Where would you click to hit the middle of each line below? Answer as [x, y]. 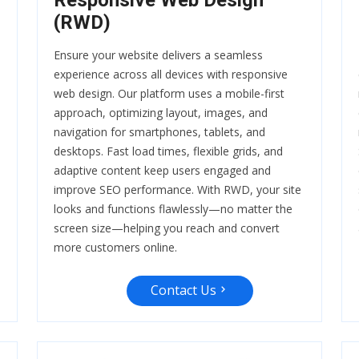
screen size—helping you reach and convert [167, 228]
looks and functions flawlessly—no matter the [173, 209]
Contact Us [184, 290]
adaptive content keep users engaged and [162, 171]
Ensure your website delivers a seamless [158, 55]
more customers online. [115, 248]
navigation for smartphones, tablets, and [159, 132]
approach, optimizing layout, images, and [161, 113]
